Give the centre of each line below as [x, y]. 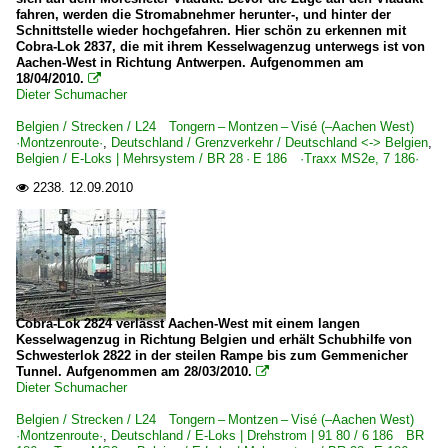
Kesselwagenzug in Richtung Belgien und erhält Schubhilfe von [214, 339]
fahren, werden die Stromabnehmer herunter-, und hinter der [203, 14]
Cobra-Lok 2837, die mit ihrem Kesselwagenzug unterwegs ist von [220, 46]
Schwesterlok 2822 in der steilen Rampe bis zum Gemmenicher [212, 355]
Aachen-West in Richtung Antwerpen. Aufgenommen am [190, 62]
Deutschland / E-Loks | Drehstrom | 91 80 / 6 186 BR [267, 435]
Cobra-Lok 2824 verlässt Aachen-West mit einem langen [188, 323]
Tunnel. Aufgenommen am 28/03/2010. [134, 371]
